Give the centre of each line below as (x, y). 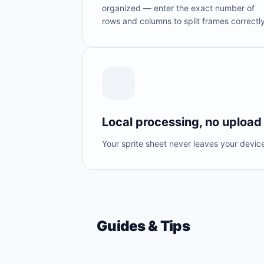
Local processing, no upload (182, 122)
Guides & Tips (143, 226)
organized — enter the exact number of (178, 8)
